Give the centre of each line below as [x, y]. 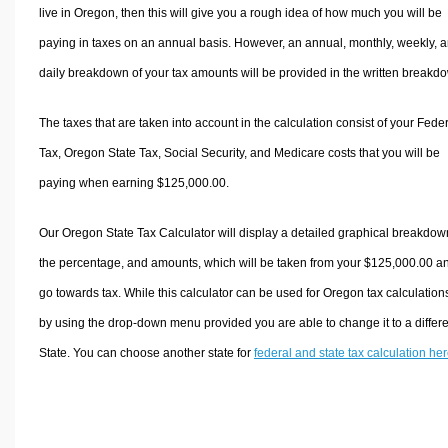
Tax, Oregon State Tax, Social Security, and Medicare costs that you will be [239, 152]
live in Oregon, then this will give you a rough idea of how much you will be [240, 12]
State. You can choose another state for [146, 352]
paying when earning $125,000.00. [133, 182]
